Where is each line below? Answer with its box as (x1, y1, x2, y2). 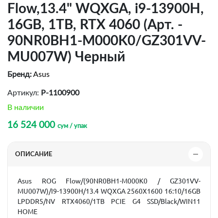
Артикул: (7, 89, 41, 97)
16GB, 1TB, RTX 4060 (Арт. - (7, 18, 182, 32)
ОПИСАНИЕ (15, 151, 52, 158)
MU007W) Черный (7, 50, 125, 64)
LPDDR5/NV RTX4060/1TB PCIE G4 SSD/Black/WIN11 (18, 198, 200, 205)
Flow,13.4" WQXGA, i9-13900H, (7, 2, 204, 16)
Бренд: (7, 71, 32, 78)
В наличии (7, 104, 44, 111)
